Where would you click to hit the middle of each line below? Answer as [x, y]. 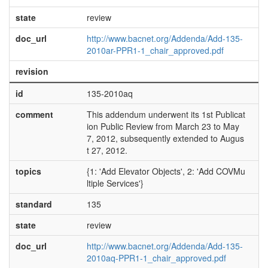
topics [28, 171]
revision [32, 71]
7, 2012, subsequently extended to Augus [165, 138]
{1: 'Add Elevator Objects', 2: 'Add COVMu [166, 171]
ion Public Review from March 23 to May [163, 126]
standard [33, 204]
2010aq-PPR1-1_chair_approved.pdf [156, 258]
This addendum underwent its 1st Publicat [166, 114]
